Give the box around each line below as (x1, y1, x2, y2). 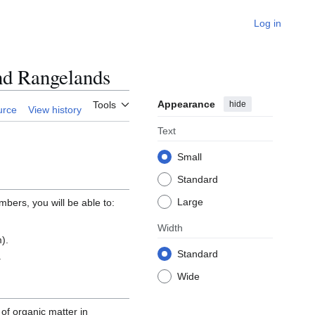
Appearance (157, 98, 215, 110)
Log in (254, 18, 281, 29)
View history (28, 104, 82, 116)
